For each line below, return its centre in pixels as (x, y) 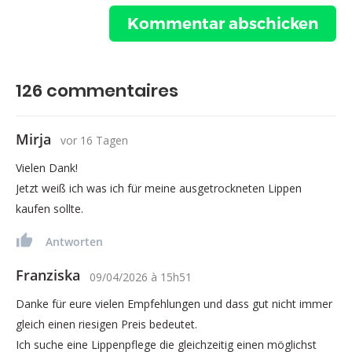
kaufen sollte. (49, 208)
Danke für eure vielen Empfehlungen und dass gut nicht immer (174, 303)
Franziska (48, 275)
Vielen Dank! (47, 167)
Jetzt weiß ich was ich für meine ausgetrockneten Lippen (159, 188)
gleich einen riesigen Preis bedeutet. (106, 324)
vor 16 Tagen (94, 140)
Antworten (74, 241)
